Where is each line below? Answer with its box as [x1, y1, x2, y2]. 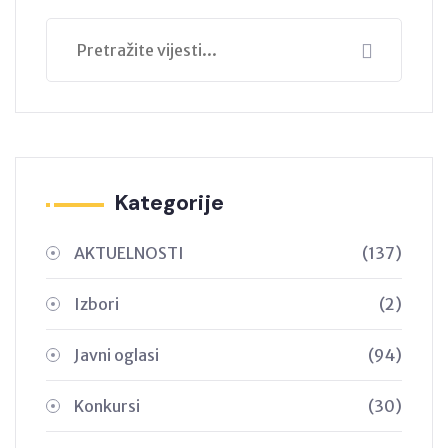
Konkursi [74, 396, 140, 417]
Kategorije [114, 188, 224, 218]
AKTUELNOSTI [74, 243, 184, 264]
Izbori [74, 294, 119, 315]
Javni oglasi [74, 345, 159, 366]
